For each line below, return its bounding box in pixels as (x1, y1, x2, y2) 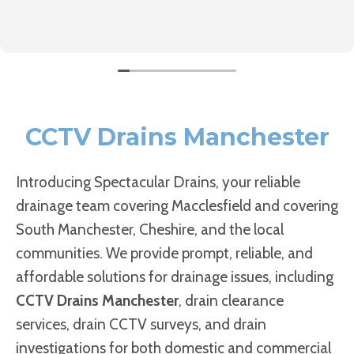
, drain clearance (179, 292, 284, 310)
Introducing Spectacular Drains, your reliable (16, 173, 300, 191)
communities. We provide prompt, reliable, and (16, 244, 313, 262)
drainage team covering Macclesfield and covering (16, 197, 338, 215)
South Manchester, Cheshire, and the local (16, 220, 284, 239)
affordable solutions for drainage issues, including (16, 268, 333, 286)
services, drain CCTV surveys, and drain (16, 315, 266, 333)
